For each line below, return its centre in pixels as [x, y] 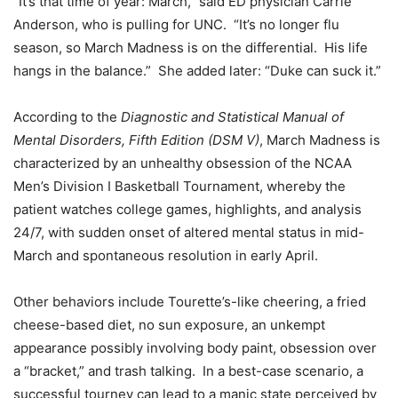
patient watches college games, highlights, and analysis [187, 210]
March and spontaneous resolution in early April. [166, 256]
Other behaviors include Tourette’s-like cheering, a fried [190, 302]
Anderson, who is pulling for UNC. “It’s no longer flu [176, 25]
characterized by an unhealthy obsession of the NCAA [183, 163]
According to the [67, 117]
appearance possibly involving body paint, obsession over [195, 348]
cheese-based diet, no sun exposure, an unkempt [169, 325]
